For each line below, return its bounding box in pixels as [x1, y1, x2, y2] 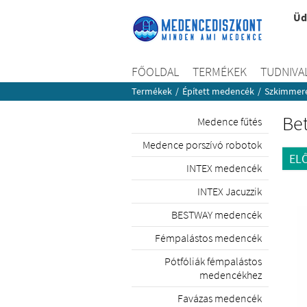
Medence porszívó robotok [143, 138, 262, 151]
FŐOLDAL [132, 64, 179, 79]
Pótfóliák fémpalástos [164, 254, 262, 268]
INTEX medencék [186, 161, 262, 175]
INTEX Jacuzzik [197, 184, 262, 198]
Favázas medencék [177, 291, 262, 305]
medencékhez [199, 268, 262, 282]
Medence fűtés [197, 114, 262, 128]
